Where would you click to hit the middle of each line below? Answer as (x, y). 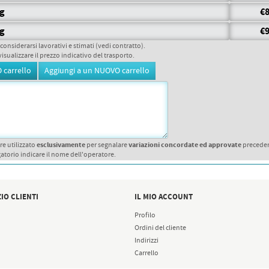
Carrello (147, 253)
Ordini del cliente (160, 228)
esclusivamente (61, 145)
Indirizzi (147, 241)
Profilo (145, 216)
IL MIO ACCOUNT (164, 197)
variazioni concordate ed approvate (185, 145)
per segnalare (107, 145)
